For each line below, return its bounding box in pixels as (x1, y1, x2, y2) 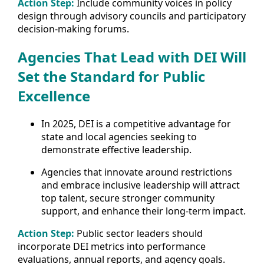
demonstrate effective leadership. (41, 143, 192, 157)
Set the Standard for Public (18, 67, 205, 87)
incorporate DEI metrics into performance (18, 240, 206, 253)
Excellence (18, 86, 90, 106)
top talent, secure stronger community (41, 192, 214, 205)
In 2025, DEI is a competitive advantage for (41, 117, 231, 131)
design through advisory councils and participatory (18, 9, 246, 23)
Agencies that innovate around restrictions (41, 166, 232, 179)
